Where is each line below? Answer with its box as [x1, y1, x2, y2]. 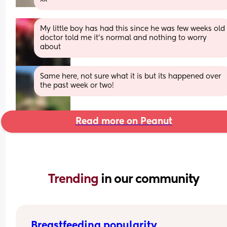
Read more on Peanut [75, 117, 172, 126]
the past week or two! [40, 82, 115, 89]
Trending [48, 173, 101, 185]
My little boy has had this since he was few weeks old [40, 25, 225, 32]
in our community [101, 173, 199, 185]
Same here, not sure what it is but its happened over [40, 72, 221, 80]
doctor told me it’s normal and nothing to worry [40, 34, 207, 42]
